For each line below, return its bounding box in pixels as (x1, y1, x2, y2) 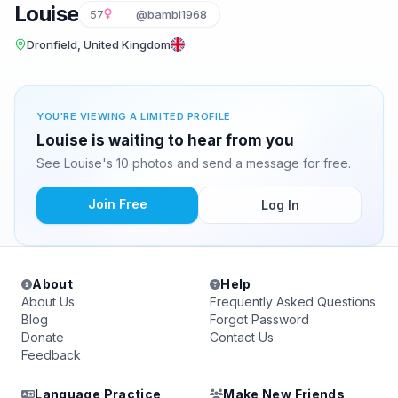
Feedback (21, 347, 81, 362)
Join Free (87, 196, 147, 211)
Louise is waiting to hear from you (36, 131, 294, 149)
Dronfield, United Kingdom (27, 37, 171, 52)
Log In (260, 197, 299, 212)
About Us (21, 294, 75, 309)
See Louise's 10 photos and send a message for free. (36, 155, 351, 171)
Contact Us (210, 330, 274, 345)
